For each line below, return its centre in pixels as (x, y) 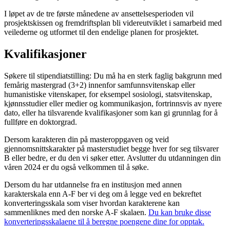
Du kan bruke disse (180, 213)
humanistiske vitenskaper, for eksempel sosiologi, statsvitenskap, (108, 94)
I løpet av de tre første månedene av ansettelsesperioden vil (99, 14)
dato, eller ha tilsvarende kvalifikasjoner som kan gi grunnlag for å (111, 113)
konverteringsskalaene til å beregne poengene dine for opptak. (104, 222)
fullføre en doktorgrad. (41, 122)
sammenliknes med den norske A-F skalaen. (76, 213)
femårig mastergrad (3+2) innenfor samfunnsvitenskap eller (100, 85)
